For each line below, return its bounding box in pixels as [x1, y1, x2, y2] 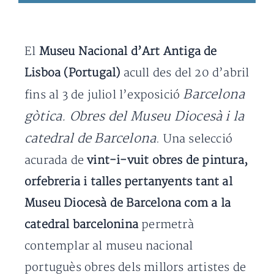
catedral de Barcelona [24, 131, 157, 146]
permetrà [138, 218, 194, 232]
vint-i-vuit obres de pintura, [87, 154, 248, 168]
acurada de [24, 154, 87, 168]
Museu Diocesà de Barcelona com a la [24, 196, 231, 210]
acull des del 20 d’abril [120, 66, 250, 80]
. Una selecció [156, 132, 233, 146]
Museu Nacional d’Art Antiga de [39, 45, 217, 59]
